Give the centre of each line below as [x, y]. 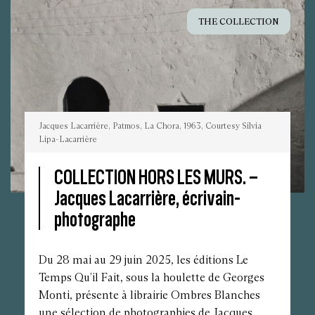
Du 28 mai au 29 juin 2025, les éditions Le [143, 259]
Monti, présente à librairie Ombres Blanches [149, 295]
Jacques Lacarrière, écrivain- [147, 198]
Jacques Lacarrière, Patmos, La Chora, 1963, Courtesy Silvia [150, 125]
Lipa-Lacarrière [68, 139]
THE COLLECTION [239, 21]
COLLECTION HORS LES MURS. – [156, 176]
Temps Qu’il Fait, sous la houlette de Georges [152, 277]
